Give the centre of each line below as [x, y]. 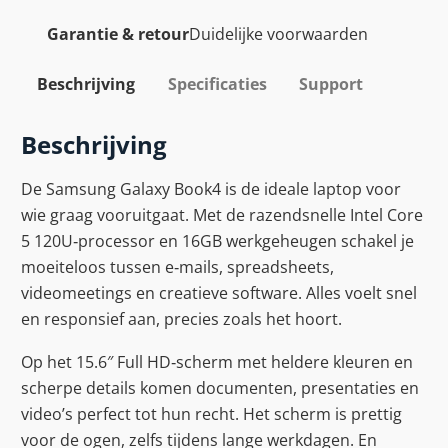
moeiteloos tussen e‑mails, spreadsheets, [177, 267]
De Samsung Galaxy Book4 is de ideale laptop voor [211, 189]
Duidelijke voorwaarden [278, 33]
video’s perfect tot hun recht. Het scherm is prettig [211, 413]
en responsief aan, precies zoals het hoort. [181, 319]
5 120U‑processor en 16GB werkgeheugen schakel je [217, 241]
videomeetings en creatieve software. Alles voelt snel [219, 293]
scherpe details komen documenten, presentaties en [220, 387]
